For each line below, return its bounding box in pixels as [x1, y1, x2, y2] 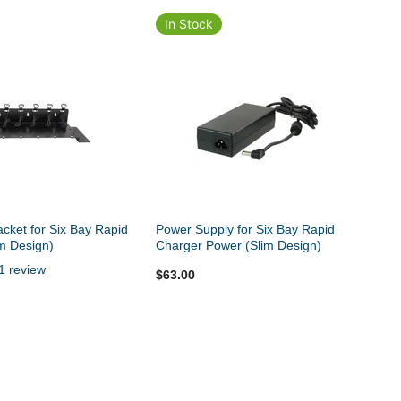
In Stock [165, 16, 214, 32]
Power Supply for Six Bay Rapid [156, 222, 336, 237]
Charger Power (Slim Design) [156, 238, 322, 253]
